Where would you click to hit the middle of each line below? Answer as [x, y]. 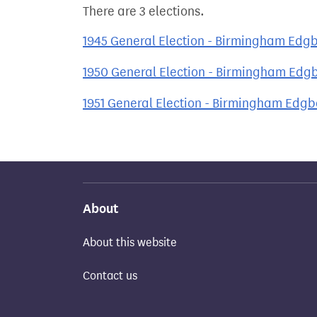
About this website [130, 242]
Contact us [110, 276]
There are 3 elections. [144, 11]
